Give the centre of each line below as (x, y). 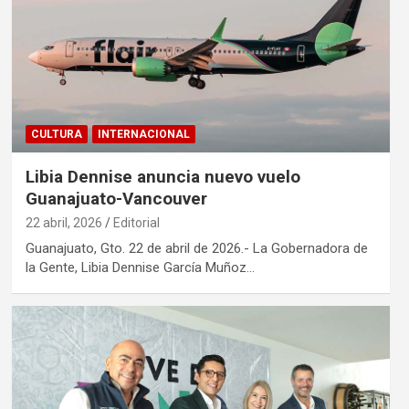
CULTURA (56, 134)
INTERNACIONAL (143, 134)
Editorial (136, 222)
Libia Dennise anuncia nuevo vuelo (163, 176)
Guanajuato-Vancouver (116, 198)
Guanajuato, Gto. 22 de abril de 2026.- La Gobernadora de (196, 248)
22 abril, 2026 (63, 222)
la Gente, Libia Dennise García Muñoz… (140, 267)
